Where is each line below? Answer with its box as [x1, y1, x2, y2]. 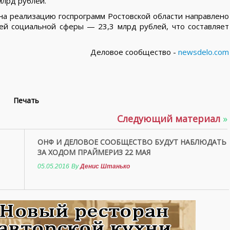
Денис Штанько [80, 163, 130, 170]
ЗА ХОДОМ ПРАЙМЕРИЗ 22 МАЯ [37, 147, 150, 157]
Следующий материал [117, 112, 223, 125]
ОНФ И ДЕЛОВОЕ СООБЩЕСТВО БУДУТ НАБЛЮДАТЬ [37, 137, 226, 147]
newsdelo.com [178, 47, 229, 57]
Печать [11, 95, 39, 105]
